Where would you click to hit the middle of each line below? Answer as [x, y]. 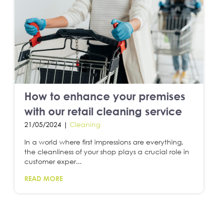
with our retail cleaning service [103, 111]
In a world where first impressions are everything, [104, 142]
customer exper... [53, 161]
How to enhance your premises [105, 96]
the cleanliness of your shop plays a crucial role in [107, 151]
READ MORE [44, 178]
